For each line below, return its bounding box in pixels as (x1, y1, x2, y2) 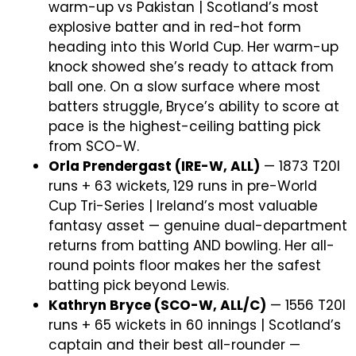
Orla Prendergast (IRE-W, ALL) (48, 156, 260, 176)
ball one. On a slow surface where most (48, 76, 320, 96)
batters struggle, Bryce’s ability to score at (48, 96, 339, 116)
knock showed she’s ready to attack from (48, 56, 334, 76)
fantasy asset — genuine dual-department (48, 215, 347, 235)
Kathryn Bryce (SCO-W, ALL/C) (48, 295, 266, 315)
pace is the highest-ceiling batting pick (48, 116, 320, 136)
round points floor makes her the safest (48, 255, 321, 275)
